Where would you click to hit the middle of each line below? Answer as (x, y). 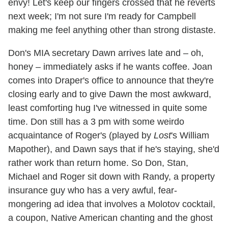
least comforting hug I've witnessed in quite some (108, 108)
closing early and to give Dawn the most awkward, (110, 94)
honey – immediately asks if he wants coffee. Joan (110, 66)
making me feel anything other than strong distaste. (112, 30)
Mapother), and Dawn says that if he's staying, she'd (114, 149)
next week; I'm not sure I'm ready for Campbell (102, 16)
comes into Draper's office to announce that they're (111, 80)
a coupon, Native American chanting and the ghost (110, 218)
